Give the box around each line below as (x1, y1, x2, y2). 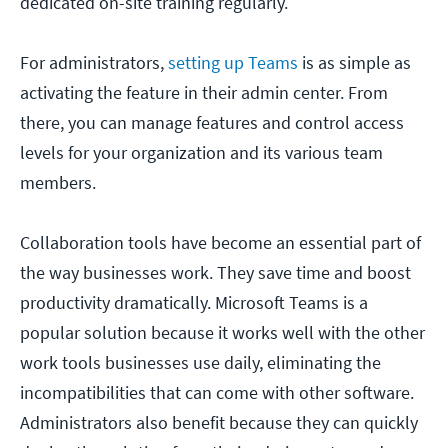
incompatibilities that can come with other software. (20, 381, 414, 405)
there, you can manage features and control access (20, 111, 404, 135)
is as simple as (298, 51, 411, 75)
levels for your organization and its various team (20, 141, 383, 165)
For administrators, (20, 51, 168, 75)
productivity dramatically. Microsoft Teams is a (20, 291, 368, 315)
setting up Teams (168, 51, 298, 75)
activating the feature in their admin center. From (20, 81, 388, 105)
